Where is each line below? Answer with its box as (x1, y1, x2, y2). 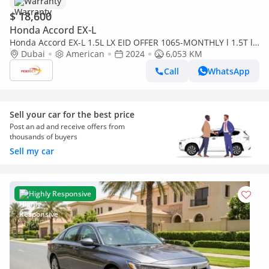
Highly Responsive (29, 189, 91, 199)
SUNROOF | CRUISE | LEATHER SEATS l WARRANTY (10, 48, 211, 59)
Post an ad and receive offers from (10, 121, 125, 131)
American (66, 48, 104, 59)
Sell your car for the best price (10, 109, 134, 120)
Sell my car (10, 145, 54, 157)
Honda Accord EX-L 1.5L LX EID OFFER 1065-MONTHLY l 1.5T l (10, 37, 253, 48)
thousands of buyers (10, 131, 77, 142)
